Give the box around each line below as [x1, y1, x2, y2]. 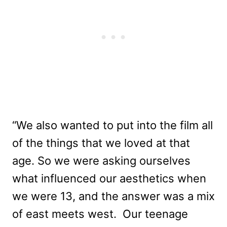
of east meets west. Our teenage [12, 207, 188, 220]
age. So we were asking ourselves [12, 154, 191, 167]
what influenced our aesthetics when [12, 171, 206, 185]
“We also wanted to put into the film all [12, 118, 213, 132]
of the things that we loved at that [12, 136, 190, 149]
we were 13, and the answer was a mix [12, 189, 215, 203]
